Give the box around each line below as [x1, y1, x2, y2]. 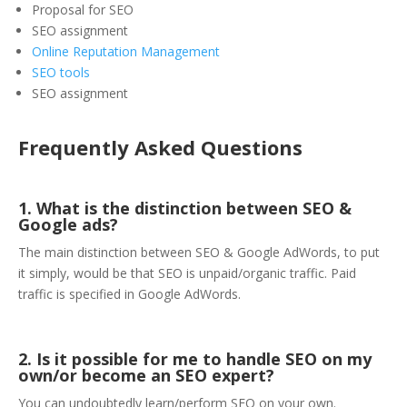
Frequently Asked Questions [18, 134, 303, 162]
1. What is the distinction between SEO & [18, 197, 352, 220]
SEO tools [32, 64, 90, 82]
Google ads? [18, 213, 118, 236]
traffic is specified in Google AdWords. [18, 285, 241, 303]
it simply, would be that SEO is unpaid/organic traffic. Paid [18, 264, 356, 283]
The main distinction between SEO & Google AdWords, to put [18, 243, 380, 262]
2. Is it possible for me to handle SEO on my [18, 348, 372, 371]
